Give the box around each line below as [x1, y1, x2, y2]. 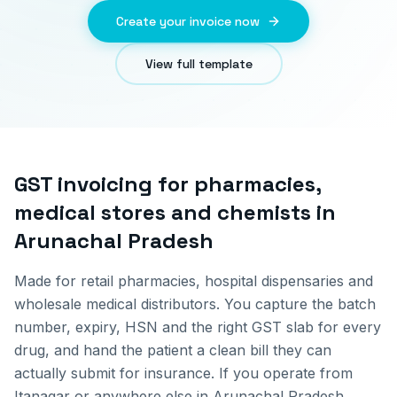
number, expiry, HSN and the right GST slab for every [14, 318, 381, 336]
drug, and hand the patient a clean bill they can [14, 341, 331, 359]
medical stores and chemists [14, 198, 311, 226]
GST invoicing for [14, 170, 194, 198]
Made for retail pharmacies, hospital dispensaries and [14, 272, 373, 290]
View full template [144, 56, 253, 72]
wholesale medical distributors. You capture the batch [14, 295, 376, 313]
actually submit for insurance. [14, 364, 214, 382]
